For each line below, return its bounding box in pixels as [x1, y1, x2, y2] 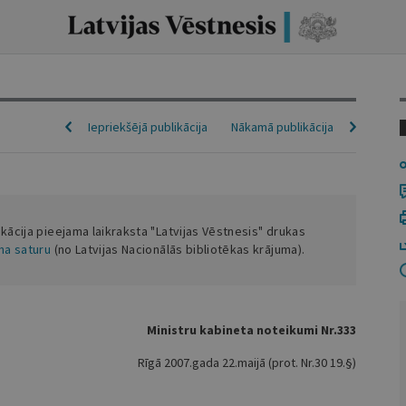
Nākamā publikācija [230, 119, 333, 135]
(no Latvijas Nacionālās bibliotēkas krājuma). [51, 241, 305, 257]
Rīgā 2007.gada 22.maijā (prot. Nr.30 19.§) [137, 354, 356, 371]
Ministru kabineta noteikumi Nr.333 [146, 322, 356, 338]
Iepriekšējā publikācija [87, 119, 208, 135]
